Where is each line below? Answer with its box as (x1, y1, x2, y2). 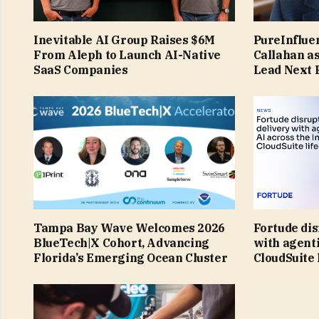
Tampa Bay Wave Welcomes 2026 (33, 221, 225, 236)
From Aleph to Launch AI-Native (33, 48, 221, 63)
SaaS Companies (33, 63, 128, 78)
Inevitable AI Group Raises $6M (33, 33, 216, 48)
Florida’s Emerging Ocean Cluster (33, 251, 228, 266)
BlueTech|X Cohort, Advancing (33, 236, 209, 251)
